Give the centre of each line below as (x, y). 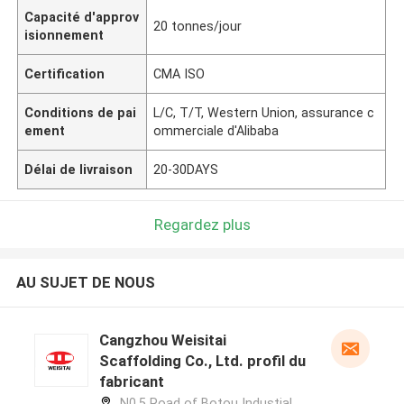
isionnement (64, 35)
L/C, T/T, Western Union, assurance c (264, 112)
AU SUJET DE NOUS (85, 283)
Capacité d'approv (82, 17)
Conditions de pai (81, 112)
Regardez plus (202, 224)
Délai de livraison (79, 169)
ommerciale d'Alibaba (216, 130)
